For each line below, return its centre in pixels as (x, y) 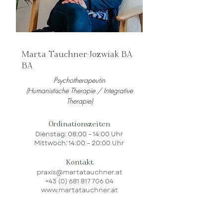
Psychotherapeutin (79, 80)
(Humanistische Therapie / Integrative (79, 90)
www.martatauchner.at (79, 190)
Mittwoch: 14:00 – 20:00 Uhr (79, 143)
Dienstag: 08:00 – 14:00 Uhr (79, 134)
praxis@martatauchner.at (79, 172)
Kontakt (79, 162)
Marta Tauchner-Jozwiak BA (77, 54)
